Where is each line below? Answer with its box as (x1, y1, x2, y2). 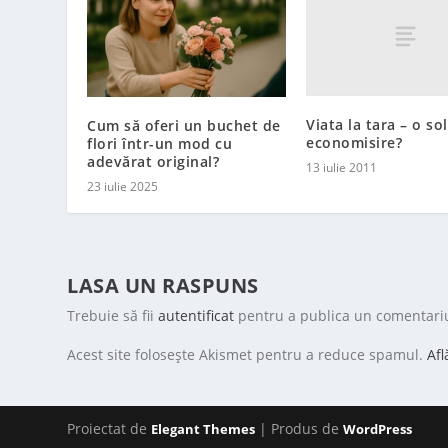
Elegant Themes (151, 419, 256, 438)
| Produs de (255, 418, 344, 438)
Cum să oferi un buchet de (87, 115, 281, 135)
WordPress (343, 419, 413, 438)
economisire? (306, 133, 402, 153)
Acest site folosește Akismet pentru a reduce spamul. (67, 344, 428, 364)
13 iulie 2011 (306, 159, 377, 177)
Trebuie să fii (67, 305, 159, 325)
